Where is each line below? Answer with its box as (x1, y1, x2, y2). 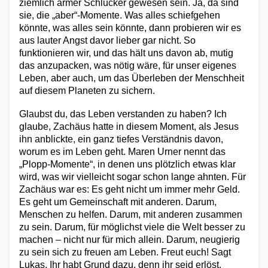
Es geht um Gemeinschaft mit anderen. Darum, (19, 197, 217, 207)
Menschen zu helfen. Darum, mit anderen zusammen (19, 209, 242, 220)
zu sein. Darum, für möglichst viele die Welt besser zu (19, 222, 245, 232)
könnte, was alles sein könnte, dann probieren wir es (19, 23, 241, 33)
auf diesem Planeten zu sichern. (19, 86, 155, 96)
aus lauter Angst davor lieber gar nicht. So (19, 35, 196, 45)
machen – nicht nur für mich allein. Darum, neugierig (19, 234, 240, 245)
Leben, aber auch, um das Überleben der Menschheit (19, 73, 244, 83)
